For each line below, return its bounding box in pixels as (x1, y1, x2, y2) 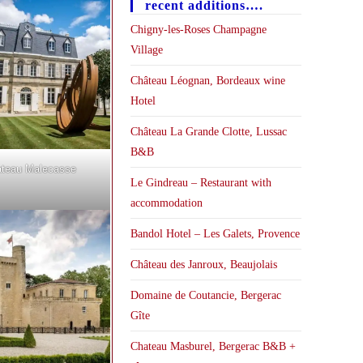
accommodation (130, 197, 203, 209)
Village (130, 44, 163, 56)
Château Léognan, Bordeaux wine (130, 75, 285, 87)
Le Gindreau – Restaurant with (130, 177, 271, 189)
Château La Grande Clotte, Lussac (130, 126, 287, 138)
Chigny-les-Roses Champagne (130, 23, 267, 36)
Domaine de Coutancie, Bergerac (130, 289, 281, 301)
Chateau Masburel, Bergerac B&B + (130, 340, 296, 352)
